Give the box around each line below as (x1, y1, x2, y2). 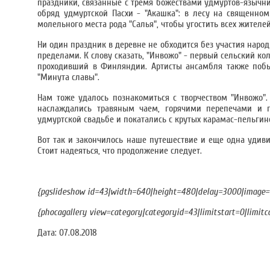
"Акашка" (145, 8, 179, 19)
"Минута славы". (37, 72, 99, 83)
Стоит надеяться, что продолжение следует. (37, 145, 204, 156)
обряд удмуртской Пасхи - (37, 8, 145, 19)
